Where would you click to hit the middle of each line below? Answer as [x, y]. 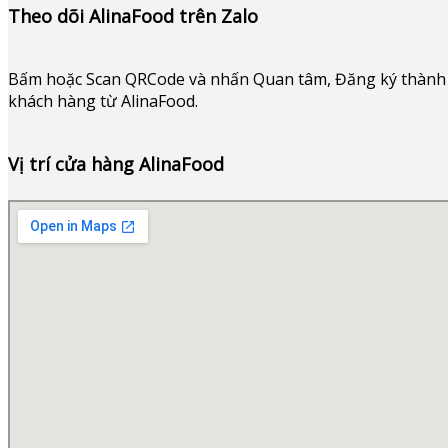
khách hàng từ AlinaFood [101, 100]
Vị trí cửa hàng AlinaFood [116, 163]
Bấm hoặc [47, 78]
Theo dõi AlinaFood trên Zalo [133, 15]
